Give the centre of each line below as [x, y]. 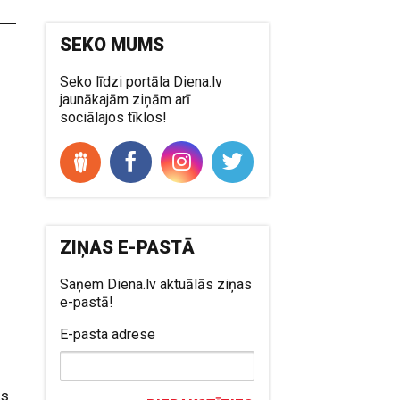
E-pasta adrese [108, 334]
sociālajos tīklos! [114, 117]
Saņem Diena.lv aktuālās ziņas [156, 284]
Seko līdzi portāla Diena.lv [142, 81]
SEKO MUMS [112, 44]
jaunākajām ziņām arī [125, 99]
